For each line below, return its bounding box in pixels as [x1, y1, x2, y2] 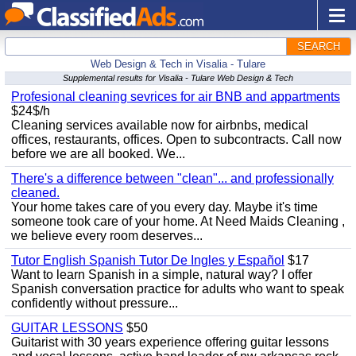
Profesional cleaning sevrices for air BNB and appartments [11, 90, 340, 103]
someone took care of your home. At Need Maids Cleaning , [11, 215, 345, 228]
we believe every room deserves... [11, 229, 203, 242]
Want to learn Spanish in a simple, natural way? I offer [11, 268, 312, 281]
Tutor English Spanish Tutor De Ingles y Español [11, 253, 284, 267]
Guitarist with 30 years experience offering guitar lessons [11, 335, 329, 349]
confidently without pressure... [11, 296, 178, 310]
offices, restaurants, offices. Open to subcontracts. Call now [11, 133, 342, 146]
